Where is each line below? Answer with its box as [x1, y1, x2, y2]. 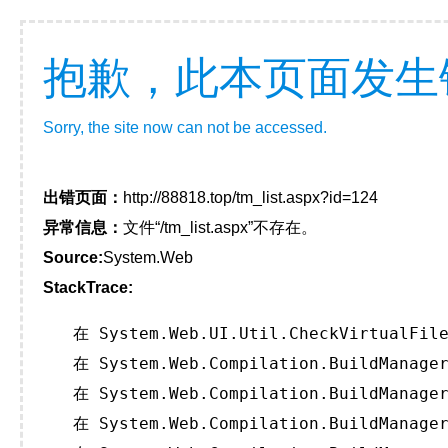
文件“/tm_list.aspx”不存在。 [123, 219, 317, 236]
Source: [43, 249, 103, 266]
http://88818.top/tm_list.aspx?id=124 [123, 189, 378, 206]
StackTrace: [43, 279, 133, 296]
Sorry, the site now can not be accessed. [43, 119, 327, 136]
